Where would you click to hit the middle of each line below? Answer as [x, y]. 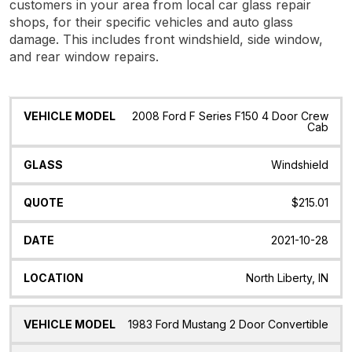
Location [288, 115]
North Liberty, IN [287, 277]
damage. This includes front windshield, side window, [166, 39]
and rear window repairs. [84, 56]
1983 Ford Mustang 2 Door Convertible [228, 324]
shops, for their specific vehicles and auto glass [151, 22]
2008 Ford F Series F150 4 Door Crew [230, 115]
